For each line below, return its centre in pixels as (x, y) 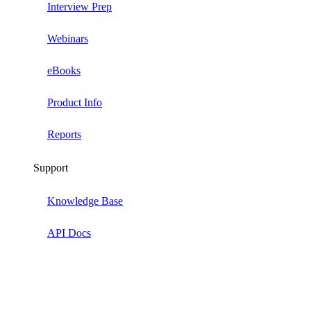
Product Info (75, 102)
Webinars (68, 39)
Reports (64, 134)
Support (51, 168)
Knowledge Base (85, 201)
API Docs (69, 233)
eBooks (64, 70)
